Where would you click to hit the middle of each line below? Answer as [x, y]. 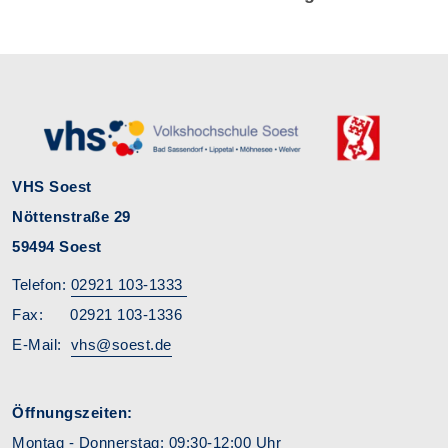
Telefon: [41, 284]
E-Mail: [41, 344]
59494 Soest [57, 246]
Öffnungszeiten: [72, 412]
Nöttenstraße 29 [94, 216]
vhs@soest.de [121, 344]
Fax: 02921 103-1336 [122, 314]
